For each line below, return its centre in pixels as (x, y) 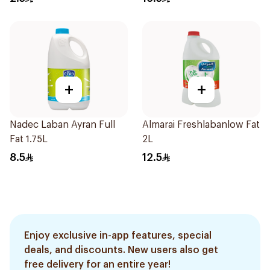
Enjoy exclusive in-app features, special (118, 236)
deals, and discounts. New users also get (121, 250)
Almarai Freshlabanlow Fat (201, 125)
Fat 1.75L (29, 139)
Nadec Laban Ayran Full (62, 125)
